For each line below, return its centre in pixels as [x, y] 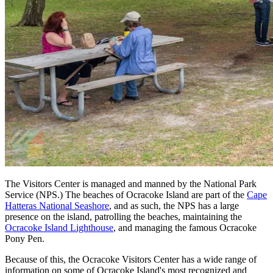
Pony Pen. [25, 238]
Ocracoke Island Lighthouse [59, 227]
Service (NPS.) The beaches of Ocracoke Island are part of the [126, 194]
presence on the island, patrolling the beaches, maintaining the [123, 216]
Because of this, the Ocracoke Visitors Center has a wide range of [131, 259]
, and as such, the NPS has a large [174, 205]
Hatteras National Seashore [57, 205]
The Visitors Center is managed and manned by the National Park [131, 183]
